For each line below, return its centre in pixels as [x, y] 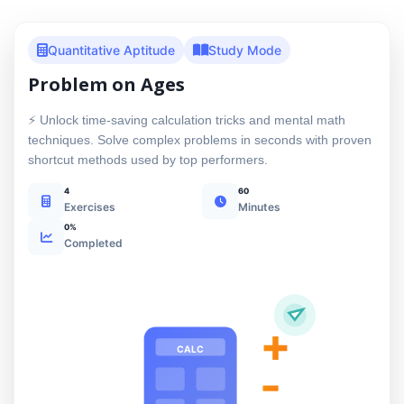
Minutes [259, 207]
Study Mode [245, 50]
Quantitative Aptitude [111, 50]
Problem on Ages [106, 84]
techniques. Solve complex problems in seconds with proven [200, 140]
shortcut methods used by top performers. [148, 160]
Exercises [90, 207]
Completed [93, 243]
